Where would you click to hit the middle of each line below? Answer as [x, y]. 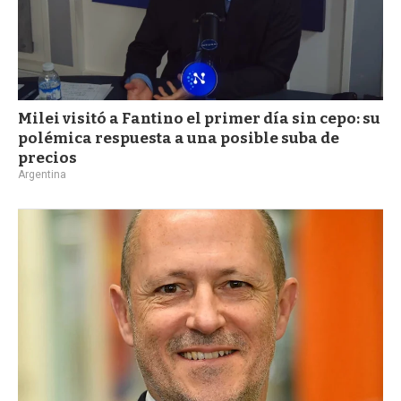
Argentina [42, 174]
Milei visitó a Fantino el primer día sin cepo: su [199, 118]
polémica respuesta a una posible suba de [179, 138]
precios [47, 158]
